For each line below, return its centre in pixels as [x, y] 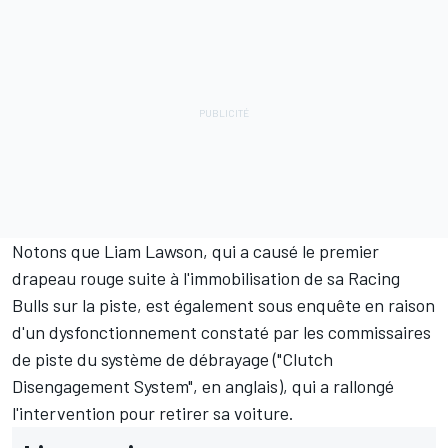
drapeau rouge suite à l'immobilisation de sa [180, 278]
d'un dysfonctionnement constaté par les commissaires [221, 332]
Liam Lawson [153, 251]
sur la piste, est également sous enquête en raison [242, 305]
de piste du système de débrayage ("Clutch [172, 359]
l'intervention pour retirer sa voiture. [153, 413]
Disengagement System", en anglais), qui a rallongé [203, 386]
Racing [374, 278]
